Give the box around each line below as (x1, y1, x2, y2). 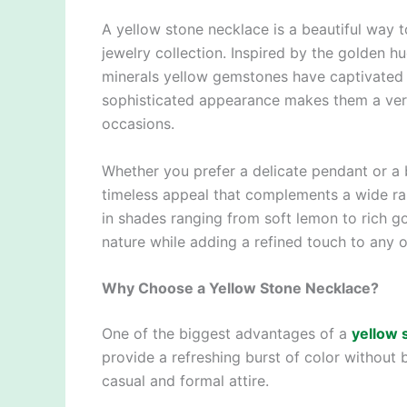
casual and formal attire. (102, 372, 269, 391)
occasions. (102, 114, 174, 133)
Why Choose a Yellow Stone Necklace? (102, 279, 379, 298)
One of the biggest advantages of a (102, 324, 352, 343)
